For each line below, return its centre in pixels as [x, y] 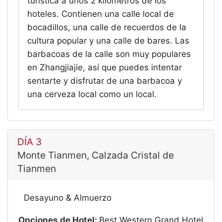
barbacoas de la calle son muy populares [109, 54]
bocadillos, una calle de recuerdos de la [107, 27]
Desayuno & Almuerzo [67, 198]
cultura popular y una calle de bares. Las [109, 40]
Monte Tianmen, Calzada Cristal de [95, 155]
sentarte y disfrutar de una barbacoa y [105, 81]
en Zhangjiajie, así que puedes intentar [105, 67]
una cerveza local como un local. [92, 94]
